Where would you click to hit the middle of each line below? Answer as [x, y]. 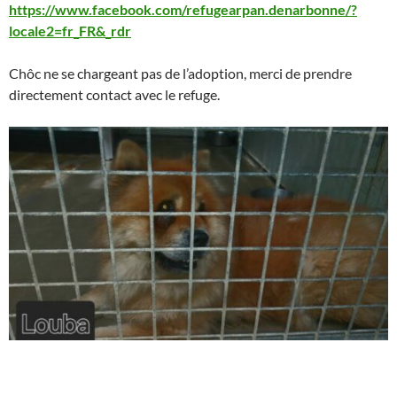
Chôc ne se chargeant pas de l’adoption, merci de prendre [180, 73]
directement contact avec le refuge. [114, 94]
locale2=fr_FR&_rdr [70, 30]
